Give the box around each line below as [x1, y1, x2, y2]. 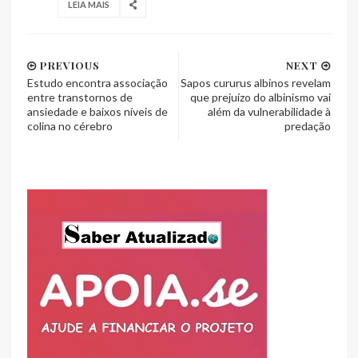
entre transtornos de [27, 89, 133, 104]
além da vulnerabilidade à [208, 104, 331, 118]
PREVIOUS [37, 58, 100, 72]
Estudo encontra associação [27, 75, 168, 89]
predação [284, 118, 331, 133]
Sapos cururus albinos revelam [181, 75, 331, 89]
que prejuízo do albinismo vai [190, 89, 331, 104]
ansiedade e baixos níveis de [27, 104, 168, 118]
